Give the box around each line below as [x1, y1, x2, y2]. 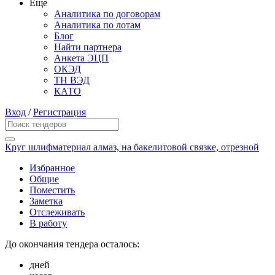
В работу [29, 218, 67, 229]
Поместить [29, 185, 75, 196]
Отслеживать [29, 207, 85, 218]
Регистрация [33, 107, 86, 118]
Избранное [29, 163, 75, 174]
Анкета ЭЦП [54, 53, 109, 64]
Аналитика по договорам [54, 9, 160, 20]
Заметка [29, 196, 63, 207]
